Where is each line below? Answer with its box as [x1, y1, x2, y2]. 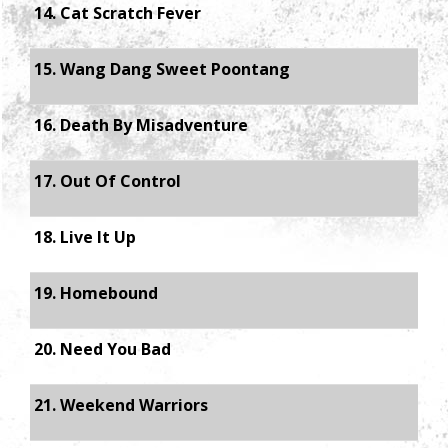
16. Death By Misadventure [34, 114, 248, 136]
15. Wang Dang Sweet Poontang [34, 58, 290, 80]
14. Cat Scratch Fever [34, 2, 201, 24]
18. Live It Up [34, 226, 136, 248]
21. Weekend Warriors [34, 394, 208, 416]
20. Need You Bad [34, 338, 171, 360]
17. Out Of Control [34, 170, 181, 192]
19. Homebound [34, 282, 158, 304]
